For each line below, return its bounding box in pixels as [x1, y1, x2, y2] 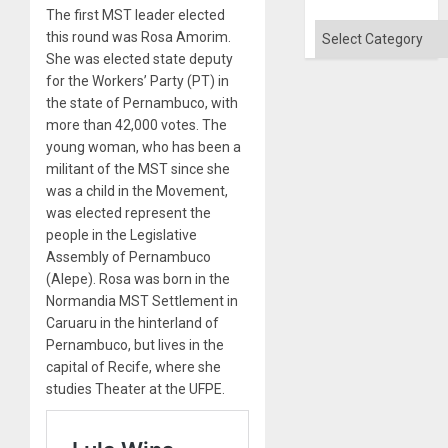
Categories [314, 22, 390, 39]
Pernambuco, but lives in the [46, 336, 224, 353]
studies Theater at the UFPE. [46, 380, 225, 397]
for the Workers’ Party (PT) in [46, 72, 229, 89]
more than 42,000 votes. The [46, 116, 227, 133]
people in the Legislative [46, 226, 197, 243]
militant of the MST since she [46, 160, 230, 177]
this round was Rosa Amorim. [46, 28, 231, 45]
